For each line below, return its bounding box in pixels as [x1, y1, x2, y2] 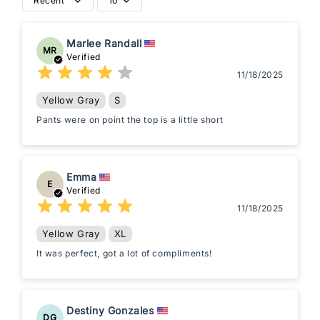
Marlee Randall [66, 37, 142, 50]
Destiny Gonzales [66, 304, 154, 317]
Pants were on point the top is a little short [36, 114, 224, 126]
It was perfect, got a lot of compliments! [36, 248, 212, 259]
